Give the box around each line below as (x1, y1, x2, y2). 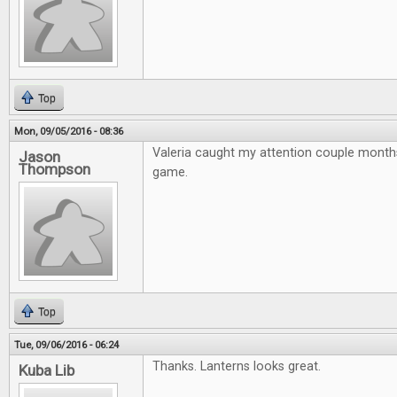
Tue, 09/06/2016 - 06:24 (14, 339, 119, 352)
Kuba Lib (19, 362, 74, 380)
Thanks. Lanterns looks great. (152, 359, 321, 375)
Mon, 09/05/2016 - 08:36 (14, 125, 123, 138)
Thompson (19, 160, 90, 179)
